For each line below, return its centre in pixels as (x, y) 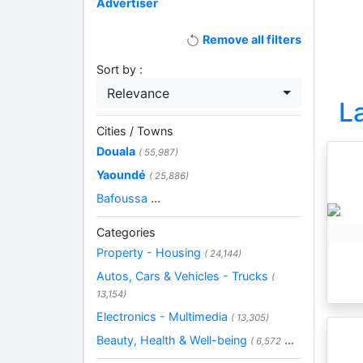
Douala (116, 152)
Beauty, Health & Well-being (173, 340)
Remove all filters (250, 40)
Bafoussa (122, 199)
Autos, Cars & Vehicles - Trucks (184, 276)
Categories (126, 233)
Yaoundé (121, 175)
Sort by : (120, 70)
